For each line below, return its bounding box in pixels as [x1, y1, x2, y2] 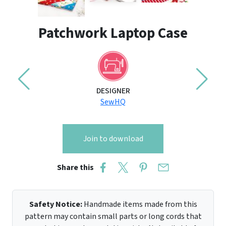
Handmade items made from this [82, 199, 197, 210]
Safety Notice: [29, 199, 82, 210]
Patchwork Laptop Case [38, 23, 188, 44]
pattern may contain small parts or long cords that [24, 211, 202, 222]
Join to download [83, 133, 143, 145]
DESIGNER [96, 85, 130, 97]
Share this [56, 162, 97, 174]
